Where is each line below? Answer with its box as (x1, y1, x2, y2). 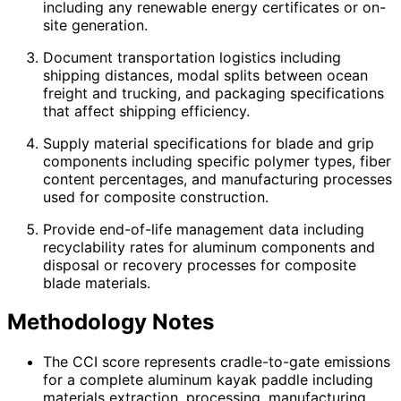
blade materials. (43, 273, 150, 292)
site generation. (43, 15, 148, 34)
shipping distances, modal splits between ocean (43, 65, 368, 84)
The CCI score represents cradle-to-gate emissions (43, 353, 390, 371)
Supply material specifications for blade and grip (43, 133, 374, 152)
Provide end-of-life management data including (43, 219, 364, 238)
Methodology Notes (7, 309, 214, 336)
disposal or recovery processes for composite (43, 255, 356, 274)
